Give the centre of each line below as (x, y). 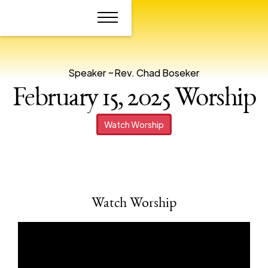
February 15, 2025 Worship (134, 100)
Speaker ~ (92, 73)
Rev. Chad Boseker (157, 73)
